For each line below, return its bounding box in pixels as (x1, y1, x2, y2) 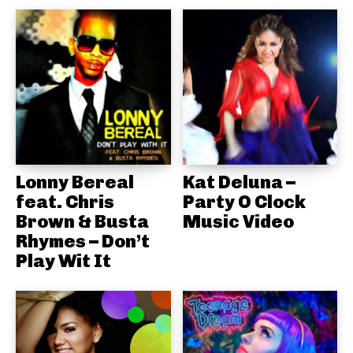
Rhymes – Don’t (16, 229, 150, 252)
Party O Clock (182, 190, 306, 213)
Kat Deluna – (182, 170, 295, 193)
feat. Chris (16, 190, 114, 213)
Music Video (182, 210, 294, 232)
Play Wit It (16, 249, 111, 272)
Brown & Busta (16, 210, 149, 232)
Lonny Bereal (16, 170, 134, 193)
